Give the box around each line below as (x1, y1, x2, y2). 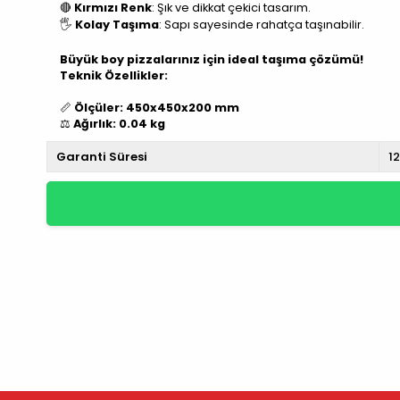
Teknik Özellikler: (60, 68, 168, 84)
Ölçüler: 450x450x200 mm (74, 100, 239, 116)
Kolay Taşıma (75, 17, 159, 33)
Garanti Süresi (56, 148, 147, 166)
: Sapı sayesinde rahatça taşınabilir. (159, 17, 364, 33)
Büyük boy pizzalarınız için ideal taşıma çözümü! (60, 52, 363, 68)
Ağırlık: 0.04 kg (73, 116, 165, 132)
